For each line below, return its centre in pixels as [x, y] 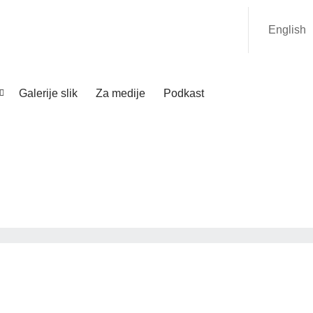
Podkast [184, 93]
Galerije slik [48, 93]
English [287, 30]
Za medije [121, 93]
